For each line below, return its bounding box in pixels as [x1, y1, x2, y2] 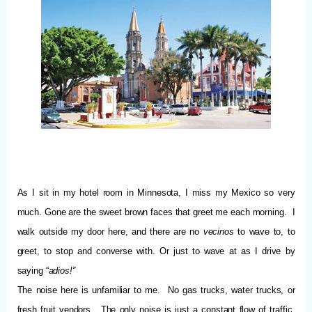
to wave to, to [237, 226, 295, 237]
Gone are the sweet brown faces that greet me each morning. [44, 206, 287, 217]
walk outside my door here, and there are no [17, 226, 203, 237]
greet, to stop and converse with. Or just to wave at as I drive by [17, 245, 295, 256]
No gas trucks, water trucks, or [167, 284, 295, 295]
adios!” [48, 265, 75, 276]
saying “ [17, 265, 49, 276]
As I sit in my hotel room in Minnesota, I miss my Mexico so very [17, 187, 295, 198]
